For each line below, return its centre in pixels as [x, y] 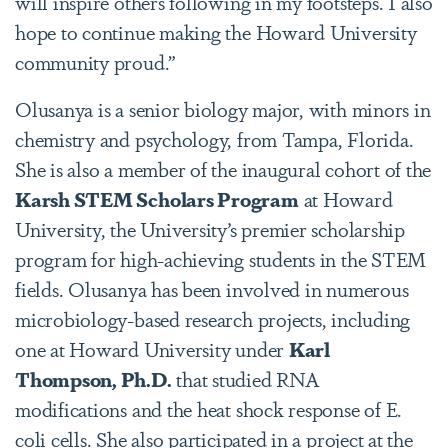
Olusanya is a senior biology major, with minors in [223, 108]
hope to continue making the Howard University [216, 31]
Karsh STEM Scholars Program [157, 198]
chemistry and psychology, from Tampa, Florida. [214, 138]
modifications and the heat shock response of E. [209, 408]
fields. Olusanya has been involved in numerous [212, 288]
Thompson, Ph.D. [93, 378]
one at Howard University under [152, 348]
